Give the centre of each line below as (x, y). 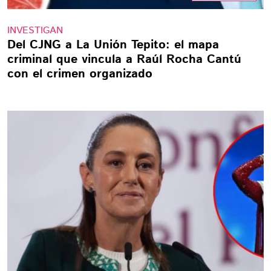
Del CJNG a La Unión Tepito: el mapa (113, 45)
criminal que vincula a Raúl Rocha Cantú (124, 60)
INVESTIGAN (35, 31)
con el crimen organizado (80, 74)
